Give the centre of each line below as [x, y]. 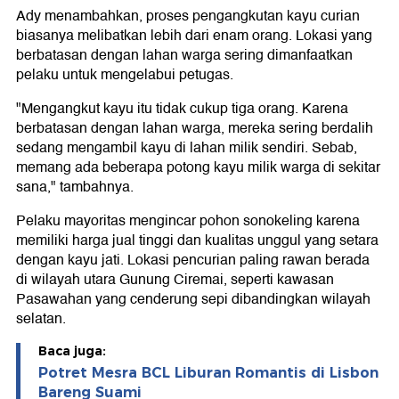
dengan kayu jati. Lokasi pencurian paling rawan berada [193, 261]
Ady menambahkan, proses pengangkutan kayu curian [188, 16]
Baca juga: [72, 351]
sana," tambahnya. [75, 187]
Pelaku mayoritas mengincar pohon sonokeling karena [188, 221]
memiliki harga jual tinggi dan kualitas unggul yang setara [197, 241]
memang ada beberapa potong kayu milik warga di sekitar [198, 168]
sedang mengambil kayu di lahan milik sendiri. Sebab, [187, 148]
